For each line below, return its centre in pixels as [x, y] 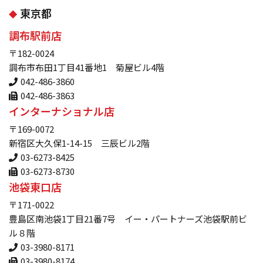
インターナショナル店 [62, 111]
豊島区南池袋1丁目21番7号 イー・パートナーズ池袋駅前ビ [128, 219]
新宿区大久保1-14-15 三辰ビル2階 [79, 143]
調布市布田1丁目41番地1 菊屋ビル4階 [87, 68]
